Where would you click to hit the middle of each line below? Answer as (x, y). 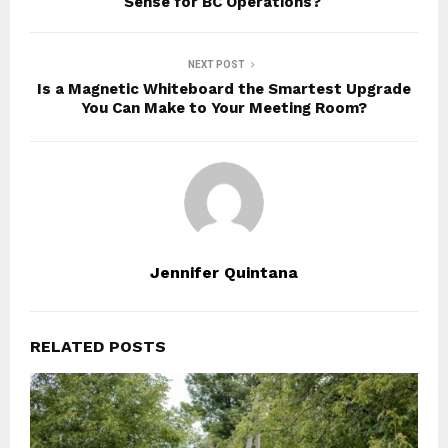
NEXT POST (216, 64)
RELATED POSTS (98, 346)
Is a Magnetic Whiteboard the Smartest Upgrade (224, 88)
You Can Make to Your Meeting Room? (224, 107)
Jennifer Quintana (224, 272)
